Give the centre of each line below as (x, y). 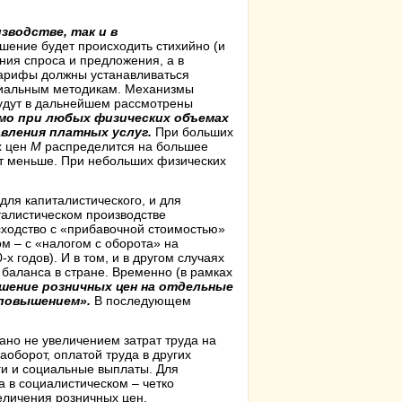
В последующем (143, 301)
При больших (192, 132)
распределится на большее (125, 146)
